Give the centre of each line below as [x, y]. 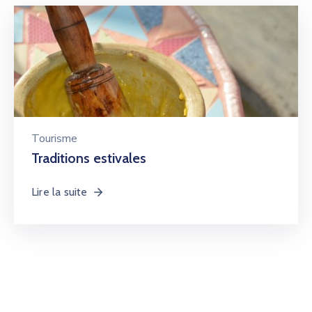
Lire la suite [60, 192]
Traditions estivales [89, 158]
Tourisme [54, 139]
